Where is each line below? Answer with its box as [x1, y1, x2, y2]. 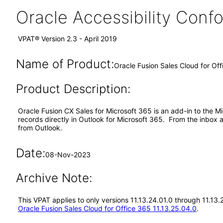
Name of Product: [15, 57, 114, 71]
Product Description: [15, 82, 130, 96]
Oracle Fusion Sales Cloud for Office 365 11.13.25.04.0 [18, 204, 197, 213]
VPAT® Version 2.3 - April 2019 [18, 34, 117, 43]
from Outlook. [18, 123, 62, 132]
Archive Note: [15, 171, 92, 185]
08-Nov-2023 [45, 150, 91, 159]
